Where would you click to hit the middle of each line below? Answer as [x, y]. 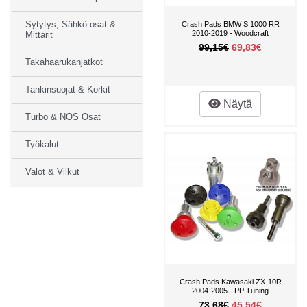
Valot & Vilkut [52, 172]
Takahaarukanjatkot [64, 62]
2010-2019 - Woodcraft [230, 33]
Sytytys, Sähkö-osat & [71, 24]
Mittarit [39, 35]
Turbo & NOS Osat [63, 117]
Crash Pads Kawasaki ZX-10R [230, 281]
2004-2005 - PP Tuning [230, 290]
